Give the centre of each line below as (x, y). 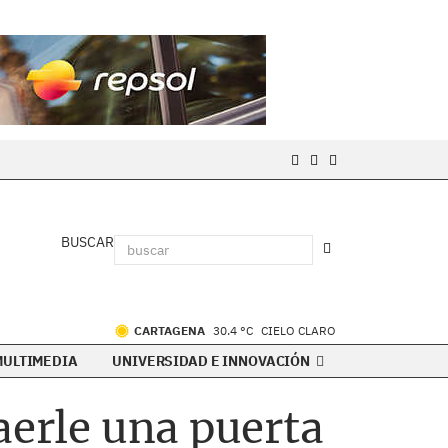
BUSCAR (87, 242)
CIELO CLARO (298, 330)
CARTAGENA (171, 330)
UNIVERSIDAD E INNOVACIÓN (212, 361)
